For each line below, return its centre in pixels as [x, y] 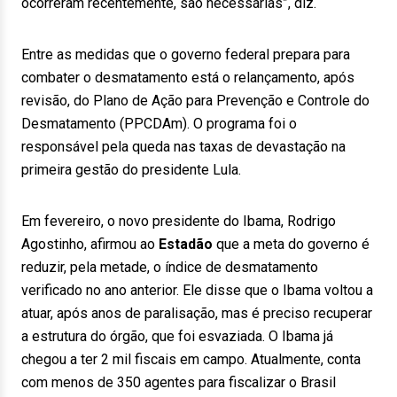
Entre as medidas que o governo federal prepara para [186, 54]
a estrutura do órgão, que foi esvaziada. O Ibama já [177, 336]
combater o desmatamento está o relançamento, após [188, 78]
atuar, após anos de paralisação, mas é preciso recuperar [197, 313]
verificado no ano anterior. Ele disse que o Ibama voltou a [197, 290]
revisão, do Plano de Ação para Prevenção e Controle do [195, 101]
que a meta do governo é [291, 244]
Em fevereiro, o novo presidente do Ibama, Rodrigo [179, 221]
